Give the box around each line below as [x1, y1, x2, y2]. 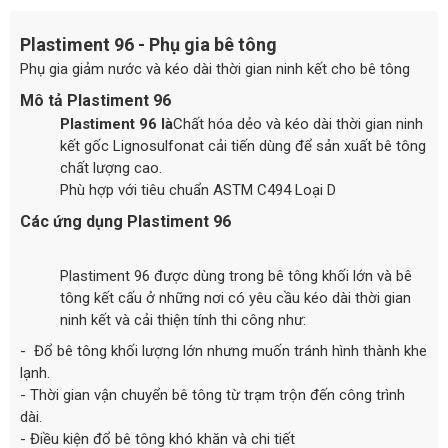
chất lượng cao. [60, 158, 162, 177]
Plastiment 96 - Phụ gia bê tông [20, 33, 277, 55]
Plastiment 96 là [60, 114, 173, 133]
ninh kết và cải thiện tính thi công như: [60, 310, 306, 329]
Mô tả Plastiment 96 [20, 90, 171, 110]
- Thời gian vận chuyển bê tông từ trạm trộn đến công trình [20, 385, 405, 404]
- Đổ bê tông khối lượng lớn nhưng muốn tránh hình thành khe [20, 341, 427, 360]
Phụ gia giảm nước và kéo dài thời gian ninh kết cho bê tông [20, 59, 414, 78]
